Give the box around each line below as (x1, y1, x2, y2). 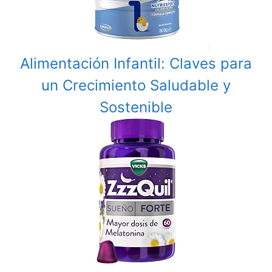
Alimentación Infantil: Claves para (20, 55, 252, 73)
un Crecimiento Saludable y (41, 76, 231, 95)
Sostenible (100, 98, 172, 117)
